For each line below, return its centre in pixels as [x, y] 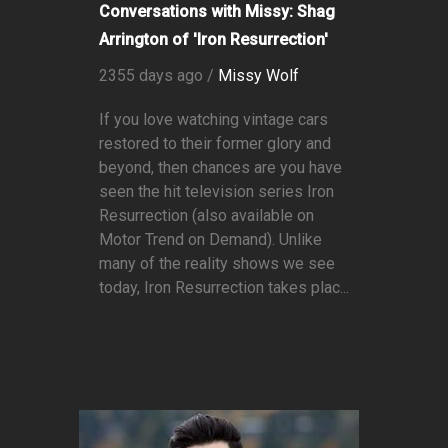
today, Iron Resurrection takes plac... [224, 288]
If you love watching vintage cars [213, 120]
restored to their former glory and [215, 144]
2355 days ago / [158, 76]
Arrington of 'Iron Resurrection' [213, 40]
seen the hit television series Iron [216, 192]
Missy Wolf [258, 76]
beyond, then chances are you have [220, 168]
